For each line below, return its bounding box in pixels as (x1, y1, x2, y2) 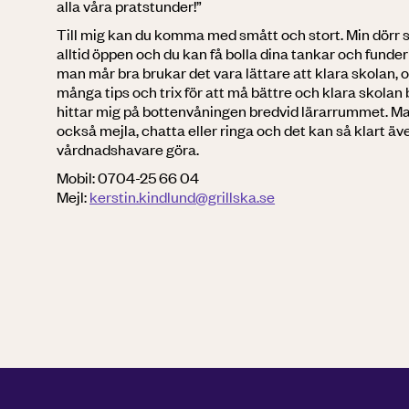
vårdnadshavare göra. (57, 138, 200, 159)
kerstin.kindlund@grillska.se (89, 185, 276, 206)
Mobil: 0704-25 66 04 (57, 166, 200, 187)
